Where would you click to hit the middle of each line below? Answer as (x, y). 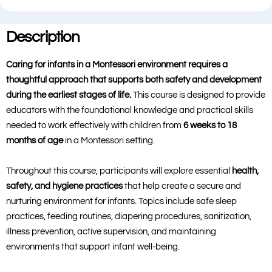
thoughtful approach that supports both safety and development (134, 80)
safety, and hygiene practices (64, 186)
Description (43, 37)
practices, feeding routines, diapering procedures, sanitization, (129, 216)
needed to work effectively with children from (95, 125)
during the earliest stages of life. (69, 95)
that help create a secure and (182, 186)
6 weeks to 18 (210, 125)
